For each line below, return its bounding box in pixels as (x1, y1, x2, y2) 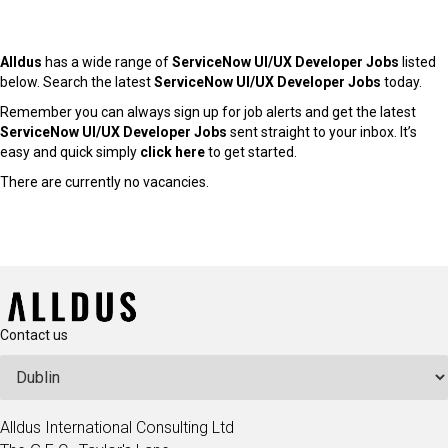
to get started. (205, 144, 297, 160)
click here (140, 144, 205, 160)
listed (399, 54, 436, 70)
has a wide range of (42, 54, 172, 70)
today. (381, 74, 422, 90)
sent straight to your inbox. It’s (227, 124, 417, 140)
